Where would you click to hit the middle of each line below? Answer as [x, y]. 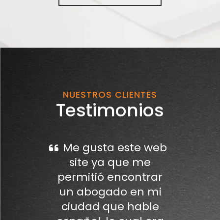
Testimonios [110, 110]
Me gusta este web [115, 147]
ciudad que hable [110, 206]
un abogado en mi [110, 192]
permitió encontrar [110, 177]
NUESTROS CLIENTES [110, 94]
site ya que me [110, 162]
